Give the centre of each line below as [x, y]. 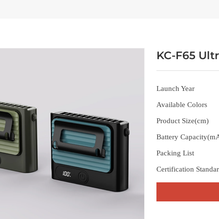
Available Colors [182, 105]
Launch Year [175, 88]
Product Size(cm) [183, 121]
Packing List [175, 153]
